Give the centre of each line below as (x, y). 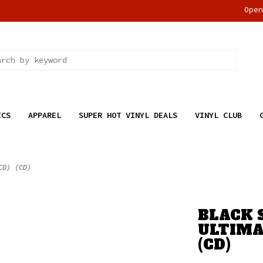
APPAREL (44, 115)
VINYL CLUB (218, 115)
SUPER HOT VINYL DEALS (128, 115)
